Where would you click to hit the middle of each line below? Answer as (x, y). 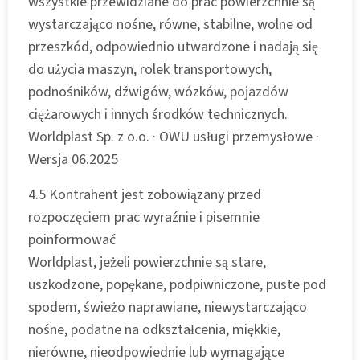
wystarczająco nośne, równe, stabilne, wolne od (170, 24)
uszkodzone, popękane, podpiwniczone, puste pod (177, 284)
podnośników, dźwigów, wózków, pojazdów (158, 92)
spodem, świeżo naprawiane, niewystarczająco (168, 307)
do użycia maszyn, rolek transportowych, (150, 69)
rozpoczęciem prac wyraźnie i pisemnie (144, 217)
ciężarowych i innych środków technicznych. (158, 114)
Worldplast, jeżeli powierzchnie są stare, (147, 262)
